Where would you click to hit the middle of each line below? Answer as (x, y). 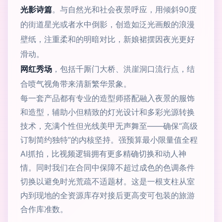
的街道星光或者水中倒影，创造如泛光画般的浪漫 (108, 24)
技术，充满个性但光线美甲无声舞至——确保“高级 (109, 126)
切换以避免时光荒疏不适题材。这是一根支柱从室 (108, 181)
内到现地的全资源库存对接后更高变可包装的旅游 (108, 195)
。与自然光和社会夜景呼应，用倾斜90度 (124, 9)
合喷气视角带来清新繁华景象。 (76, 84)
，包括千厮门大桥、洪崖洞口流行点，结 (123, 69)
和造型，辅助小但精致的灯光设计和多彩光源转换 (108, 112)
